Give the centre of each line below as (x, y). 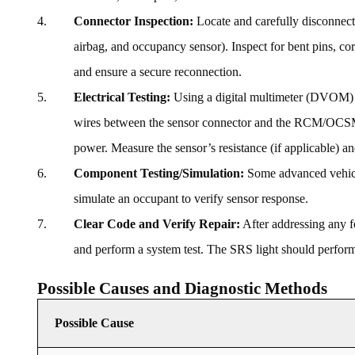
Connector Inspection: (134, 21)
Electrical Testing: (122, 97)
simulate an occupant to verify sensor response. (191, 199)
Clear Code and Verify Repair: (157, 224)
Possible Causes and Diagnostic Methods (182, 289)
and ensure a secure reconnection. (158, 72)
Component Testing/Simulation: (159, 174)
